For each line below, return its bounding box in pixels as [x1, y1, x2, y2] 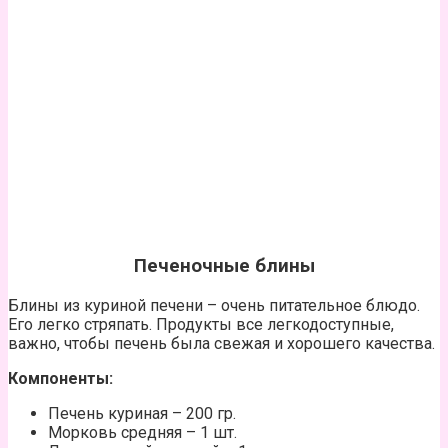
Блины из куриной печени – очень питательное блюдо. [8, 296, 420, 316]
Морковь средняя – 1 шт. [48, 423, 237, 443]
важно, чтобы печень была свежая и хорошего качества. [8, 334, 435, 354]
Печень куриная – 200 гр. [48, 404, 236, 424]
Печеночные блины [133, 255, 315, 278]
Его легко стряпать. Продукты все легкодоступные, [8, 315, 394, 335]
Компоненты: [8, 369, 113, 389]
